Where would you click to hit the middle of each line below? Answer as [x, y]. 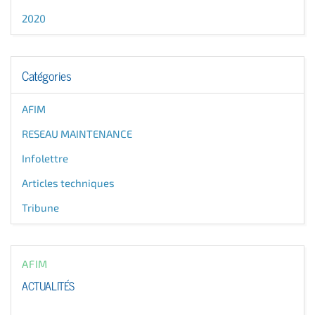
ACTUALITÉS [48, 284]
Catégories [47, 75]
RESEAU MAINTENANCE [77, 133]
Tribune [40, 207]
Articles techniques [68, 182]
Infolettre [45, 158]
